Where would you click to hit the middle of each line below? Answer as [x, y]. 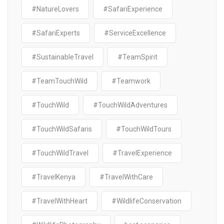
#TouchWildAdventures [130, 105]
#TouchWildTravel [60, 153]
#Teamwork [131, 81]
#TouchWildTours [144, 129]
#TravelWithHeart [59, 201]
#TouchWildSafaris [62, 129]
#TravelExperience [142, 153]
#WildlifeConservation [146, 201]
